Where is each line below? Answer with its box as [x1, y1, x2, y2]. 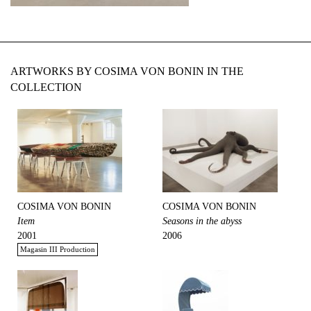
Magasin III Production [20, 245, 95, 253]
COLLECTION [10, 81, 82, 93]
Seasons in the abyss [162, 216, 242, 226]
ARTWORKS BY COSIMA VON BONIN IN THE [10, 65, 244, 77]
